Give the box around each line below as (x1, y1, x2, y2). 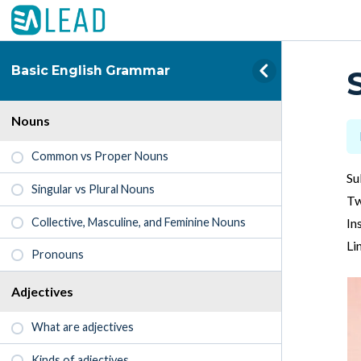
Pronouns (31, 247, 85, 262)
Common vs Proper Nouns (31, 149, 169, 164)
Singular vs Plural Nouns (31, 181, 156, 196)
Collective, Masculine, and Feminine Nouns (31, 214, 247, 229)
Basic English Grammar (11, 63, 171, 78)
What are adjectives (31, 320, 135, 334)
